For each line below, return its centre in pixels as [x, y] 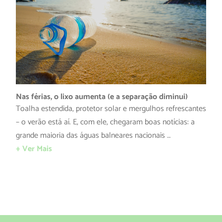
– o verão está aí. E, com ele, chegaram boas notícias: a [105, 122]
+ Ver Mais [34, 149]
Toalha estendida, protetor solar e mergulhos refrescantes [111, 109]
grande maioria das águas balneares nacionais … [93, 135]
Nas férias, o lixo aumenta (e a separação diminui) [102, 97]
